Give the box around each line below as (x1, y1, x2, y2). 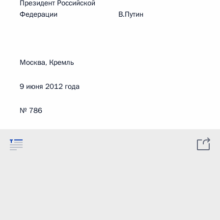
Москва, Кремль (20, 57, 74, 67)
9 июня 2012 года (20, 82, 80, 91)
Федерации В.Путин (20, 9, 143, 19)
